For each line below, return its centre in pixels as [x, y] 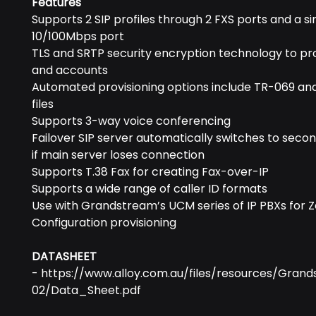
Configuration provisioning [104, 223]
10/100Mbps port [78, 36]
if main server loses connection [118, 155]
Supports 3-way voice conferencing [131, 121]
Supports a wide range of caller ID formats [150, 189]
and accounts [70, 70]
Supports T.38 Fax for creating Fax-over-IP [150, 172]
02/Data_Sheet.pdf [86, 290]
